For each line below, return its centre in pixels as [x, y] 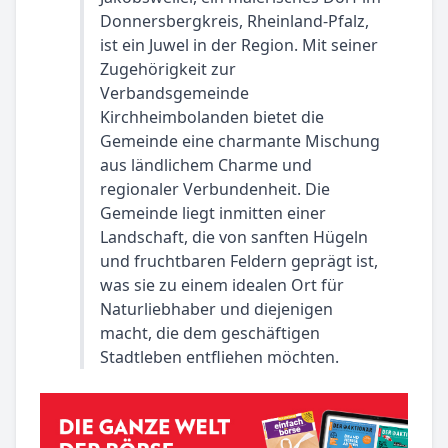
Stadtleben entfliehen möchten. [219, 357]
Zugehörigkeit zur [168, 69]
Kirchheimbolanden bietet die [212, 117]
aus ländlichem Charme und [206, 165]
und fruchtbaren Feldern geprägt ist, [239, 261]
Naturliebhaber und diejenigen [216, 309]
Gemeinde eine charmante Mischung [240, 141]
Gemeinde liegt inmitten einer [213, 213]
